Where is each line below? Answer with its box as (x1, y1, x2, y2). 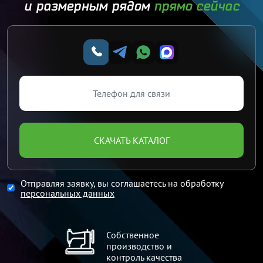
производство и (106, 240, 172, 252)
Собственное (106, 229, 159, 241)
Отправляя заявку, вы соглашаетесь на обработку (21, 177, 223, 189)
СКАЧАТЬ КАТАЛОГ (93, 134, 170, 146)
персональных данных (21, 187, 114, 199)
